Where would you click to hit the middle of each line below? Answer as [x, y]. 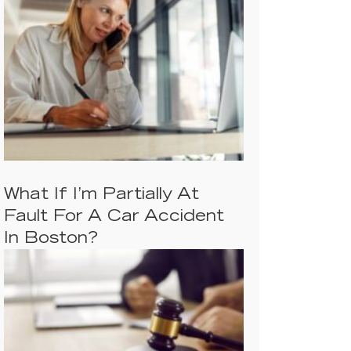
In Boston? [51, 239]
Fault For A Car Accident [114, 217]
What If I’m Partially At [101, 195]
